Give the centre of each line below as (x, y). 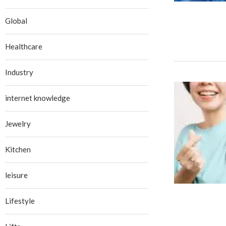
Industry (19, 72)
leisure (16, 175)
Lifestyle (20, 201)
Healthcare (24, 46)
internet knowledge (38, 98)
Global (16, 21)
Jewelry (18, 124)
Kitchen (18, 149)
